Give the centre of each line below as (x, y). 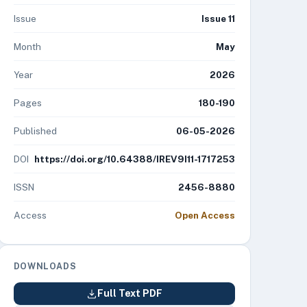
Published (35, 131)
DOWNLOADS (45, 266)
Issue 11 (218, 19)
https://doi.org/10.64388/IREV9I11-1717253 (134, 159)
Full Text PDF (130, 293)
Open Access (205, 215)
